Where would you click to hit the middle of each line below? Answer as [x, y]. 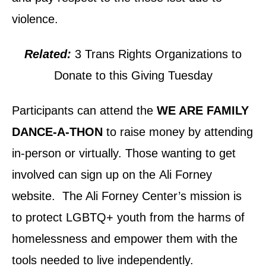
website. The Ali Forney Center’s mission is [127, 196]
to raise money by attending [178, 132]
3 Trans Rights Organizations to [156, 54]
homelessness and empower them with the [125, 239]
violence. [35, 19]
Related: [48, 54]
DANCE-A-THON [57, 132]
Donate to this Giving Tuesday [133, 76]
